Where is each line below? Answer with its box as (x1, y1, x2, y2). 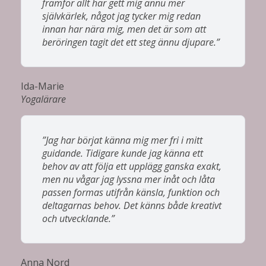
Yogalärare (21, 92, 66, 106)
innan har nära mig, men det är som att (42, 22, 206, 36)
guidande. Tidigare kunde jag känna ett (42, 146, 203, 160)
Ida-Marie (21, 79, 64, 93)
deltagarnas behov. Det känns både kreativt (42, 198, 221, 212)
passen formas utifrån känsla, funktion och (42, 185, 220, 199)
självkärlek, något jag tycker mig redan (42, 9, 201, 23)
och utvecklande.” (42, 211, 115, 225)
